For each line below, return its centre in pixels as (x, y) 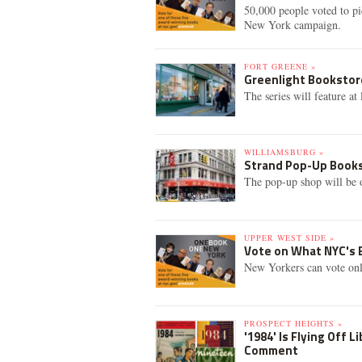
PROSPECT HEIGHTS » (293, 323)
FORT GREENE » (280, 66)
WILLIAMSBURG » (284, 152)
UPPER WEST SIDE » (289, 238)
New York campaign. (293, 25)
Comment (271, 350)
